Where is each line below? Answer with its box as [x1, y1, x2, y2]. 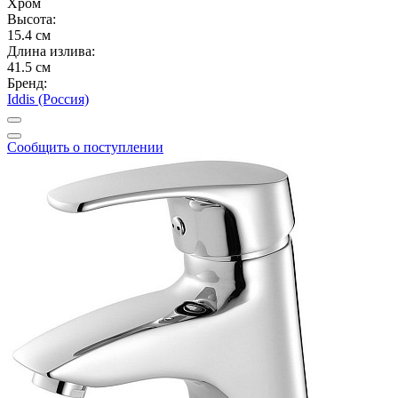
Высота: [7, 11, 56, 27]
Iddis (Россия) [7, 91, 89, 107]
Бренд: [7, 75, 47, 91]
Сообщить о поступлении [7, 139, 163, 155]
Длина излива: [7, 43, 95, 59]
